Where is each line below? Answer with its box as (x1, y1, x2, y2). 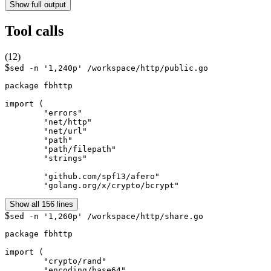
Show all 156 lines (10, 199, 73, 209)
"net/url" (5, 126, 44, 135)
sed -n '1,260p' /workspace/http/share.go (10, 211, 203, 221)
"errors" (5, 108, 44, 117)
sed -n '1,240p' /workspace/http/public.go (10, 63, 208, 73)
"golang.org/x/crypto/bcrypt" (44, 180, 179, 190)
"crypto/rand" (5, 256, 44, 266)
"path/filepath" (5, 144, 44, 154)
